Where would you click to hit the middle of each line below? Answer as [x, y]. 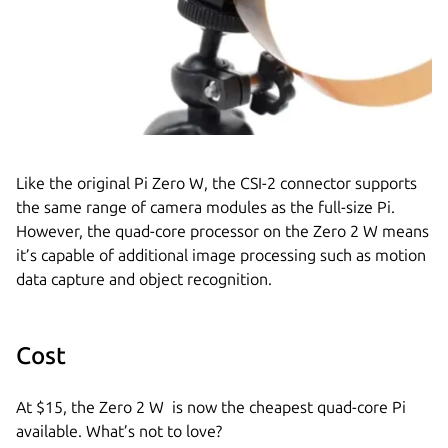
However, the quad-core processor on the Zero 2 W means [222, 230]
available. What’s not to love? [119, 430]
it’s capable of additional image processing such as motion [221, 254]
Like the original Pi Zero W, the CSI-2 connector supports [216, 182]
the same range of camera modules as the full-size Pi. [205, 206]
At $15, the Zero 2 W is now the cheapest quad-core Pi [211, 406]
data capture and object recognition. [144, 278]
